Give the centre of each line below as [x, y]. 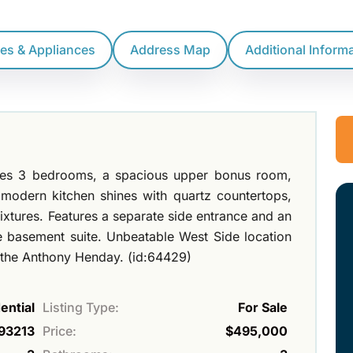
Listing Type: [81, 307]
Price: [59, 331]
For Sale [263, 307]
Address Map [170, 50]
